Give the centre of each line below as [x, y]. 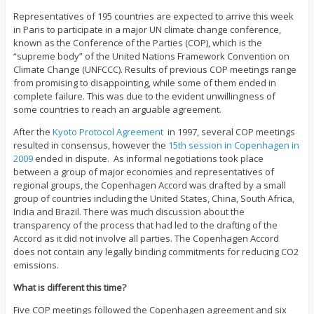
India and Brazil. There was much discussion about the [129, 212]
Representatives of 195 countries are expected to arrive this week [153, 16]
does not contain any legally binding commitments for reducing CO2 [156, 252]
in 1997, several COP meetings [230, 132]
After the [33, 132]
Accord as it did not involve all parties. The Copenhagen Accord [146, 239]
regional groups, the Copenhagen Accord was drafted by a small [149, 185]
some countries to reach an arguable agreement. [117, 110]
